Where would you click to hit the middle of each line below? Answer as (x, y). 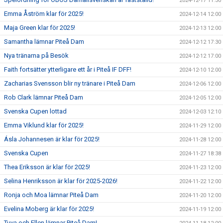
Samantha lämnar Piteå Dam (44, 42)
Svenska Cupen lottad (35, 111)
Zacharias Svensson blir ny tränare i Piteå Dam (70, 83)
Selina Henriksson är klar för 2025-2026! (61, 181)
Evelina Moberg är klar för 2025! (49, 209)
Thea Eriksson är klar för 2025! (47, 167)
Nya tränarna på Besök (36, 56)
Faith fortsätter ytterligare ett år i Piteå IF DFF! (68, 69)
